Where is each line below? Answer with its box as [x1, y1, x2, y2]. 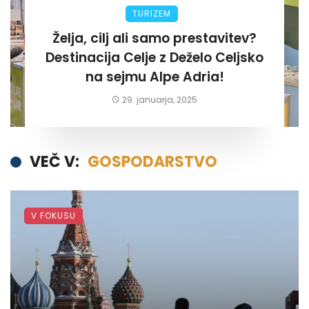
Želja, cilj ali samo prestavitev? [52, 28, 257, 48]
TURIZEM [132, 7, 171, 19]
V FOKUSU [31, 209, 76, 221]
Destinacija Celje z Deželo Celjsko [46, 48, 263, 67]
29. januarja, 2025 [122, 93, 198, 106]
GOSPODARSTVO [88, 150, 217, 172]
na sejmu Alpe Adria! [85, 67, 224, 86]
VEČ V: [30, 150, 79, 172]
